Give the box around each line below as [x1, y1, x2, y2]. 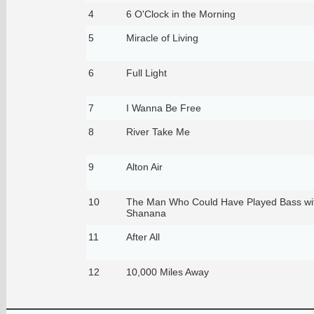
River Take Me [125, 125, 190, 137]
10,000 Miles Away [125, 266, 209, 278]
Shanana [125, 207, 166, 219]
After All [125, 231, 160, 243]
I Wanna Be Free [125, 102, 201, 114]
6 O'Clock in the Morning [125, 8, 235, 20]
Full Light [125, 67, 167, 78]
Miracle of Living [125, 32, 198, 43]
